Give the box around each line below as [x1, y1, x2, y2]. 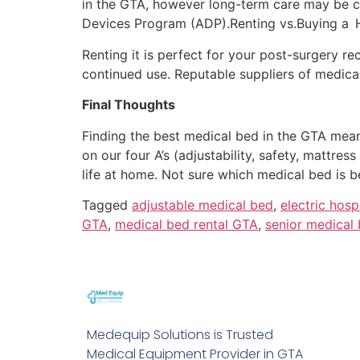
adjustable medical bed [132, 197, 273, 214]
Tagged [82, 197, 132, 214]
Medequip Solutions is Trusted [86, 325, 273, 345]
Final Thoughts [82, 96, 175, 113]
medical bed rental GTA [115, 216, 258, 233]
